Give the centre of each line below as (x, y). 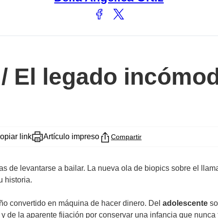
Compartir (126, 137)
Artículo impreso (71, 137)
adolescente (185, 203)
